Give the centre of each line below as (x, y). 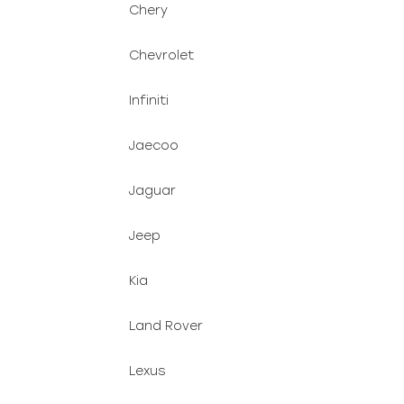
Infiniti (149, 101)
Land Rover (166, 326)
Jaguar (152, 191)
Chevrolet (161, 55)
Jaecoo (154, 146)
